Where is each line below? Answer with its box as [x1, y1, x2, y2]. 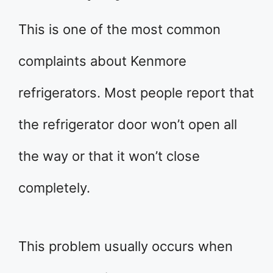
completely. [18, 180, 90, 196]
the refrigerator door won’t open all [18, 116, 237, 133]
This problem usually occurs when [18, 238, 233, 255]
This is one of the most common [18, 21, 221, 38]
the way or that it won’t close [18, 148, 200, 165]
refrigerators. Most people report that [18, 85, 254, 101]
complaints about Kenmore [18, 53, 186, 69]
